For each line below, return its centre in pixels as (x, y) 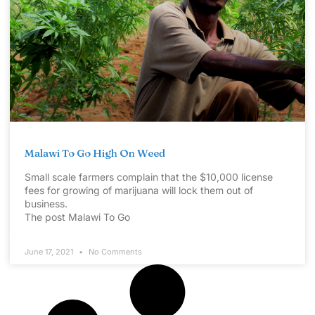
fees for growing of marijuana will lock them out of (139, 190)
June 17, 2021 (50, 251)
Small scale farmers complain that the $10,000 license (149, 176)
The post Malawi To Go (77, 217)
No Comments (114, 251)
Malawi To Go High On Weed (95, 153)
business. (46, 203)
